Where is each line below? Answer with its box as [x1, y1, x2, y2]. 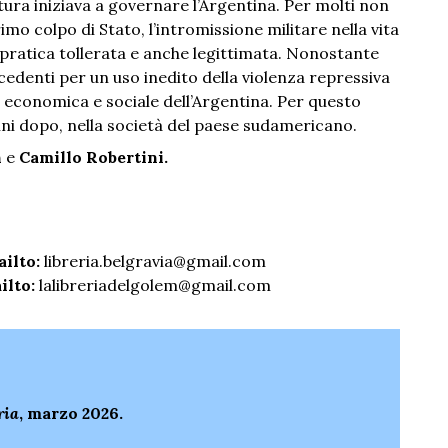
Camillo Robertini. [19, 147, 168, 168]
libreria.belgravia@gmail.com [44, 251, 266, 272]
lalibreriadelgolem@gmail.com [39, 275, 271, 296]
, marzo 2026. [19, 403, 123, 424]
